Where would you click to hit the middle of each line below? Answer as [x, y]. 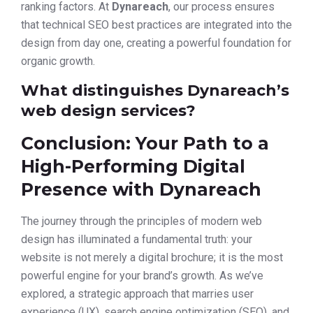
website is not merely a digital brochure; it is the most [152, 258]
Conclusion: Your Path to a [145, 144]
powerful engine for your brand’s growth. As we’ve [142, 276]
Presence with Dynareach [141, 190]
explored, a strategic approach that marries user [137, 294]
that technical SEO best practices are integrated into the [156, 24]
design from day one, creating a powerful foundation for [156, 43]
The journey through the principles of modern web [141, 221]
